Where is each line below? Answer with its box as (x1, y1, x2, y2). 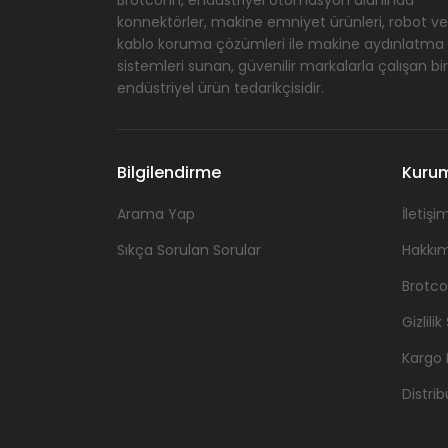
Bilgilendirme (117, 160, 221, 184)
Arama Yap (117, 203, 195, 224)
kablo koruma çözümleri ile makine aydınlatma (117, 33, 444, 54)
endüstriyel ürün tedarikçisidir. (117, 77, 324, 98)
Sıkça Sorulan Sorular (117, 239, 261, 260)
